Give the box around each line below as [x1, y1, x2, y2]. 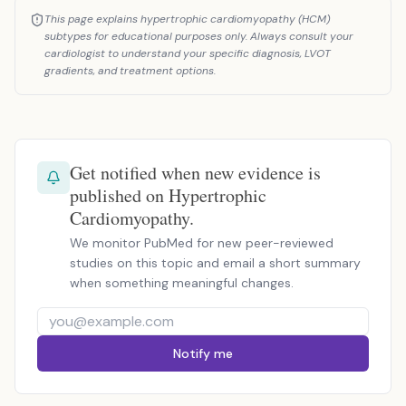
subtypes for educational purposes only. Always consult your [44, 29, 353, 43]
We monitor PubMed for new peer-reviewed [70, 235, 333, 251]
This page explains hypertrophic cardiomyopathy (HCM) [44, 12, 330, 26]
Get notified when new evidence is [70, 160, 321, 185]
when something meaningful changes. [70, 275, 294, 291]
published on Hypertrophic [70, 183, 266, 208]
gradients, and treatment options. [44, 63, 216, 78]
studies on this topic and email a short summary [70, 255, 361, 271]
